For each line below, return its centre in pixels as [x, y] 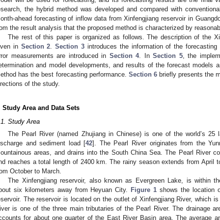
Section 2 [36, 46]
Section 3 [70, 46]
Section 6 [143, 74]
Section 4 [124, 55]
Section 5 [168, 55]
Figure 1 [144, 190]
